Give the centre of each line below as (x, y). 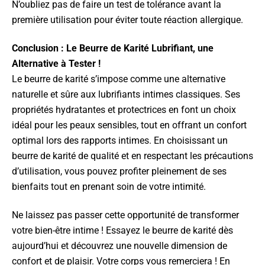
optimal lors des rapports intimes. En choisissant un (120, 140)
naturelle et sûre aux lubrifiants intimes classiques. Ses (126, 94)
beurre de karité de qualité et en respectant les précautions (132, 156)
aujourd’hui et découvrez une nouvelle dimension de (119, 246)
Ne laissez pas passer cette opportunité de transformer (125, 215)
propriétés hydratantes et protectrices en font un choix (124, 110)
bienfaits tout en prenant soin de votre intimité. (109, 187)
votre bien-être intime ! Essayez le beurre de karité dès (122, 230)
